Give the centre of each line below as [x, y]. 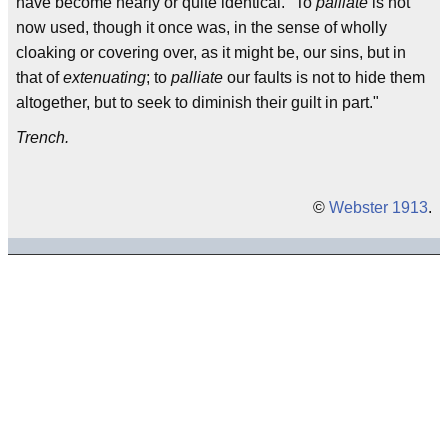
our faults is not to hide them [324, 77]
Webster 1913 [378, 207]
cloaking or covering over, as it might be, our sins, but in [211, 52]
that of [39, 77]
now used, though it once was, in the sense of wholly [201, 27]
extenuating [104, 77]
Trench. [42, 137]
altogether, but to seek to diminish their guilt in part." [197, 102]
